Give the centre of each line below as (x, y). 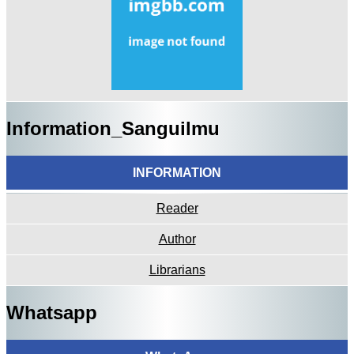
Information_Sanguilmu (113, 129)
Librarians (177, 270)
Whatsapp (52, 312)
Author (177, 239)
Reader (177, 209)
